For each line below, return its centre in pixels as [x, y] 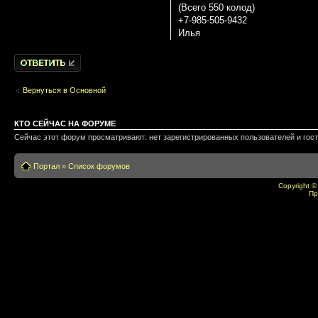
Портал [46, 166]
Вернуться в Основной [64, 91]
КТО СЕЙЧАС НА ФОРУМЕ [65, 123]
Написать [32, 58]
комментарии [38, 66]
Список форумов [99, 166]
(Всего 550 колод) [216, 7]
